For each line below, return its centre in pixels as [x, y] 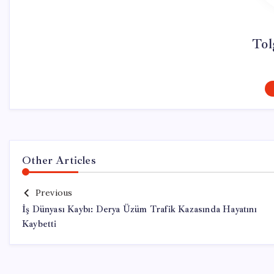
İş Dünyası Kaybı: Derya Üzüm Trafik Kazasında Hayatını [139, 209]
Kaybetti [39, 224]
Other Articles [59, 160]
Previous [54, 193]
